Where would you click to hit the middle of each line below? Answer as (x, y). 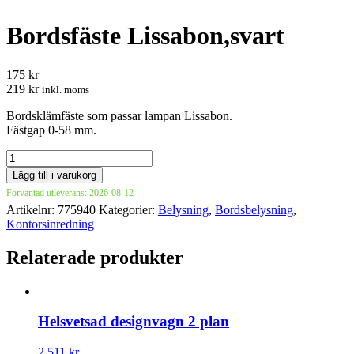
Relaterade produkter (95, 257)
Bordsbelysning (254, 209)
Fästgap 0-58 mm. (51, 130)
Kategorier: (128, 209)
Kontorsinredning (50, 224)
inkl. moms (66, 89)
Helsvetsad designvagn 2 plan (134, 322)
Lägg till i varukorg (55, 175)
